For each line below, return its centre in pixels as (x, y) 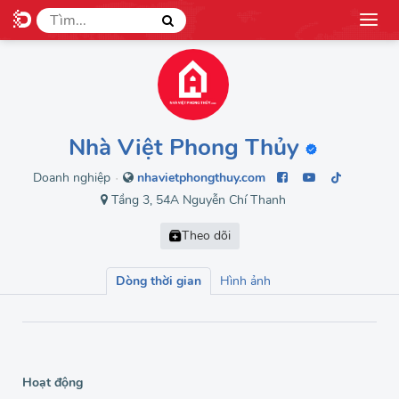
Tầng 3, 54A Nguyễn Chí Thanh (196, 200)
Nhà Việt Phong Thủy (184, 147)
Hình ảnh (245, 281)
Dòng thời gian (159, 281)
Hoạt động (53, 383)
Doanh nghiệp (71, 178)
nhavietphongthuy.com (201, 178)
